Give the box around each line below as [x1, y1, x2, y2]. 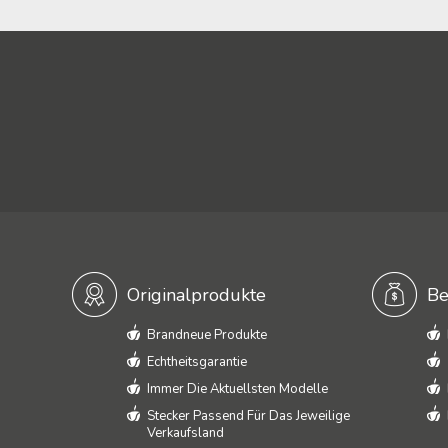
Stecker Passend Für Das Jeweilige [147, 407, 350, 425]
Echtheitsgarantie [147, 353, 247, 371]
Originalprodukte [127, 282, 266, 307]
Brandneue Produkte [147, 326, 267, 344]
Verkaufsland [147, 424, 224, 442]
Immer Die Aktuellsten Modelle [147, 380, 328, 398]
